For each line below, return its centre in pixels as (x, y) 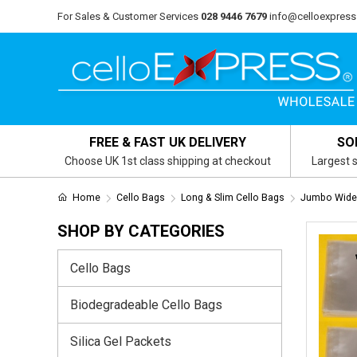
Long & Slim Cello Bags (232, 198)
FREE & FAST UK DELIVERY (168, 142)
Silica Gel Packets (121, 341)
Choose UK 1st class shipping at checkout (168, 161)
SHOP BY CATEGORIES (141, 231)
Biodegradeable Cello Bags (146, 304)
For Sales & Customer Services (128, 16)
